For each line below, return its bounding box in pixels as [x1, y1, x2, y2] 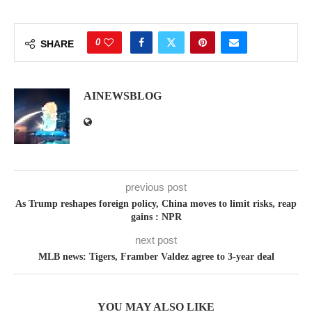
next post [135, 234, 177, 246]
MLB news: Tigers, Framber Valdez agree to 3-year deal [38, 251, 274, 262]
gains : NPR [130, 212, 182, 222]
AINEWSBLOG [84, 90, 162, 102]
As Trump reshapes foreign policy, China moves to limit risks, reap [15, 198, 297, 209]
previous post [125, 181, 187, 193]
